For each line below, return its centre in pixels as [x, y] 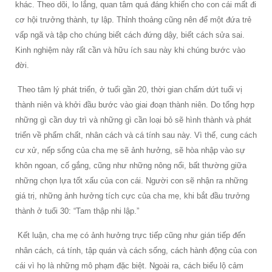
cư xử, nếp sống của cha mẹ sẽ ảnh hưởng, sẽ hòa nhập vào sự [130, 150]
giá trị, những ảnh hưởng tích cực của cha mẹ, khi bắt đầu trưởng [132, 195]
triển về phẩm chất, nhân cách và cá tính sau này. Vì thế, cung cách [136, 135]
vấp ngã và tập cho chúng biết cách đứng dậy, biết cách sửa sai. [130, 35]
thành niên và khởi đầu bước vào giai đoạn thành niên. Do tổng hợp [135, 104]
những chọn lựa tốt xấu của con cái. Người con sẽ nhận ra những [131, 180]
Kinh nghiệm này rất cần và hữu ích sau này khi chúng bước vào [130, 50]
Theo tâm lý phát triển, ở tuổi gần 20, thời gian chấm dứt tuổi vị [129, 89]
